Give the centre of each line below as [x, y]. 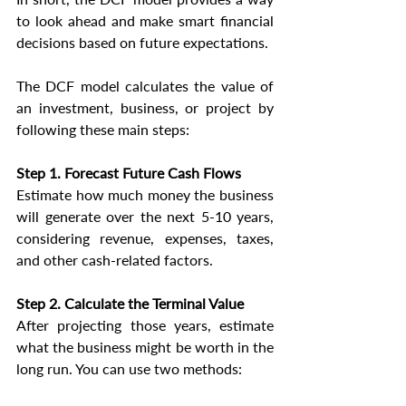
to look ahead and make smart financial [145, 21]
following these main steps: [103, 130]
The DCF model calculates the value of [145, 86]
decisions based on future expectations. [142, 43]
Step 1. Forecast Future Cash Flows [129, 173]
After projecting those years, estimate [145, 325]
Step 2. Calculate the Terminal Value [130, 304]
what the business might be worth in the [145, 347]
